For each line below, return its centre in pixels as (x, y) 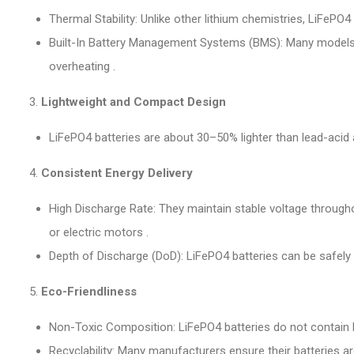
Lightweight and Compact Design (134, 102)
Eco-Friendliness (89, 292)
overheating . (82, 66)
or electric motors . (99, 232)
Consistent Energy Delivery (117, 173)
